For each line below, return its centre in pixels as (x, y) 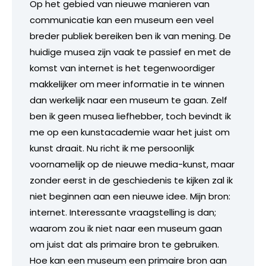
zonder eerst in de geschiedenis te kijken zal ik (131, 180)
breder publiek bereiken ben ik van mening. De (130, 36)
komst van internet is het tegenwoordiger (122, 68)
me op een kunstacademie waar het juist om (130, 132)
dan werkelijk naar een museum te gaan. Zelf (129, 100)
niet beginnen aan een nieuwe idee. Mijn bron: (130, 196)
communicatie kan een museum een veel (122, 20)
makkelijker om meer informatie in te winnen (127, 84)
